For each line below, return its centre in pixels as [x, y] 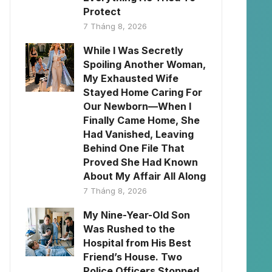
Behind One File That [134, 148]
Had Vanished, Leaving [138, 134]
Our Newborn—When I [137, 106]
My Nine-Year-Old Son [137, 215]
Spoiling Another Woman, [144, 64]
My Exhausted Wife [131, 78]
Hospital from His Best [137, 243]
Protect [102, 12]
